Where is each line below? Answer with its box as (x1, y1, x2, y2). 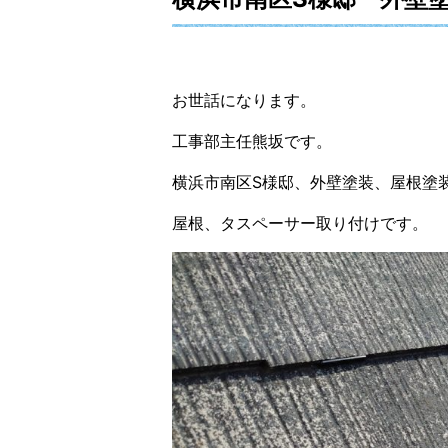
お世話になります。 (172, 90, 316, 110)
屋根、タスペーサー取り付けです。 (172, 213, 428, 233)
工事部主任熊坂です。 (172, 131, 332, 151)
